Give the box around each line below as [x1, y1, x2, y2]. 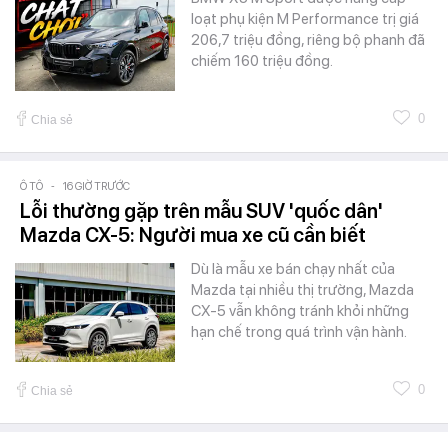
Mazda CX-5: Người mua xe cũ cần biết [20, 223, 366, 248]
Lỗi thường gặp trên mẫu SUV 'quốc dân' [20, 199, 383, 224]
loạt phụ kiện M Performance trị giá [191, 10, 419, 29]
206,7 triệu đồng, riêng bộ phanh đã [191, 31, 425, 50]
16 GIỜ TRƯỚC [63, 180, 130, 194]
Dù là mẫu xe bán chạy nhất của [191, 260, 395, 279]
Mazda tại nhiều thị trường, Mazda [191, 281, 414, 300]
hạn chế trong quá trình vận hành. [191, 323, 407, 342]
